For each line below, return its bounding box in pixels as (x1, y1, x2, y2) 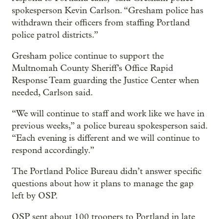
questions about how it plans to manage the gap (12, 178, 194, 189)
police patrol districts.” (12, 29, 98, 40)
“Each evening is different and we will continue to (12, 132, 200, 143)
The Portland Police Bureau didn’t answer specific (12, 166, 201, 176)
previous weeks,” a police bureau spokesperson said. (12, 120, 207, 131)
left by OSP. (12, 190, 58, 201)
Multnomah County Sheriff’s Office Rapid (12, 63, 173, 73)
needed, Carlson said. (12, 87, 93, 98)
